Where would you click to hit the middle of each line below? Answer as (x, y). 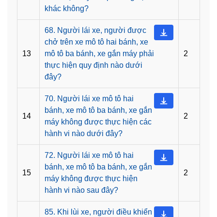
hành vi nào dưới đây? (84, 134)
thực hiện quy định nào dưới (93, 65)
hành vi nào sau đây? (81, 190)
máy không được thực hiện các (98, 122)
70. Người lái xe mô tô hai (89, 99)
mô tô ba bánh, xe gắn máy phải (99, 54)
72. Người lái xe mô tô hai (89, 155)
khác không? (67, 9)
